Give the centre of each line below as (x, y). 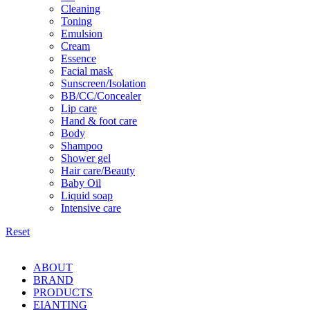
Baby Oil (81, 183)
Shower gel (86, 158)
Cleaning (81, 9)
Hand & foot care (99, 121)
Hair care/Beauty (98, 171)
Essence (79, 59)
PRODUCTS (63, 293)
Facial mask (87, 71)
